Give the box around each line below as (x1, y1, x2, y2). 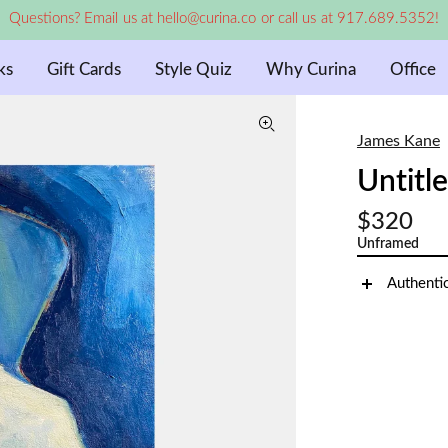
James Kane (356, 133, 440, 149)
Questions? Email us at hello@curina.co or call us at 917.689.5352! (8, 11, 440, 26)
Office (389, 61, 436, 78)
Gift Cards (46, 61, 121, 78)
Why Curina (265, 61, 356, 78)
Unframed (356, 237, 419, 251)
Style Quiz (154, 61, 232, 78)
